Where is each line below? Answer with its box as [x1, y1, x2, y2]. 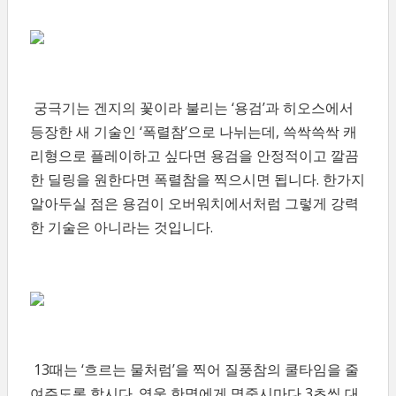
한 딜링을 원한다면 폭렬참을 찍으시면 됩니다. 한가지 [30, 170, 365, 189]
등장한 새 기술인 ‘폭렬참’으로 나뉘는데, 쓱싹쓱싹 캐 [30, 122, 357, 141]
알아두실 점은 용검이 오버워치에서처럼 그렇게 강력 [30, 194, 359, 213]
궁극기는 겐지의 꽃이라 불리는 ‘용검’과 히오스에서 [30, 98, 354, 118]
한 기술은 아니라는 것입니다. [30, 217, 213, 237]
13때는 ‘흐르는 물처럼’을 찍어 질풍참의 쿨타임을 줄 [30, 360, 359, 379]
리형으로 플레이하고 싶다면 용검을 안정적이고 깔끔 [30, 146, 359, 165]
